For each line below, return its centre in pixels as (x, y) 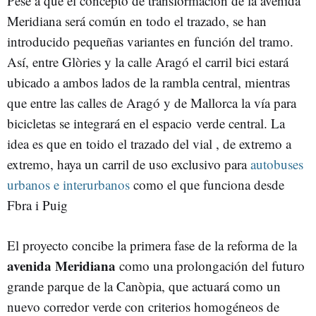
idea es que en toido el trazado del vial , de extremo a (149, 144)
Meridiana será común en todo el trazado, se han (137, 21)
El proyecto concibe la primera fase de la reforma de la (152, 245)
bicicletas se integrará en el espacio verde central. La (146, 123)
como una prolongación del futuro (210, 266)
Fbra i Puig (37, 205)
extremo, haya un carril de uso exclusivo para (129, 164)
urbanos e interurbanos (68, 185)
